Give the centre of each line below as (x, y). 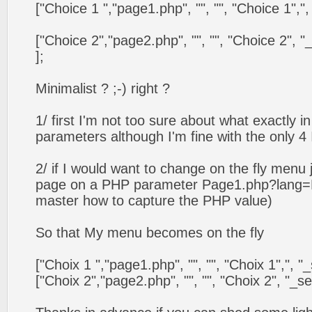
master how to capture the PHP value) (154, 201)
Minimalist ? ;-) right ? (103, 88)
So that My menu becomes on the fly (150, 233)
